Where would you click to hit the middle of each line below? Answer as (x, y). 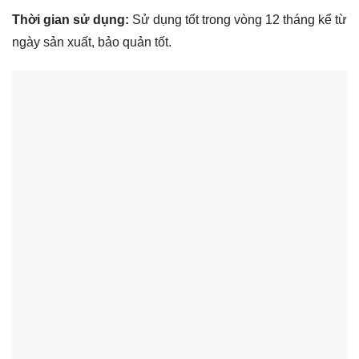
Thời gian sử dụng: (71, 19)
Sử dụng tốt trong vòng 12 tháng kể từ (238, 19)
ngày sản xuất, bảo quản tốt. (92, 42)
